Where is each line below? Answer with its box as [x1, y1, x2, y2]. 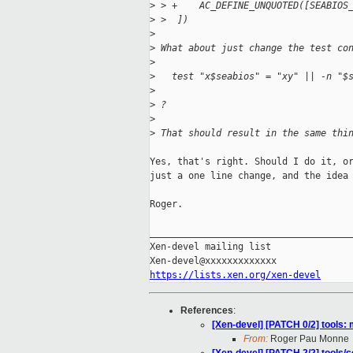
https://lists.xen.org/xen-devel [150, 269, 321, 281]
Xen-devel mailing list [150, 241, 271, 253]
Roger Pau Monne [268, 333, 349, 345]
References [180, 305, 233, 317]
